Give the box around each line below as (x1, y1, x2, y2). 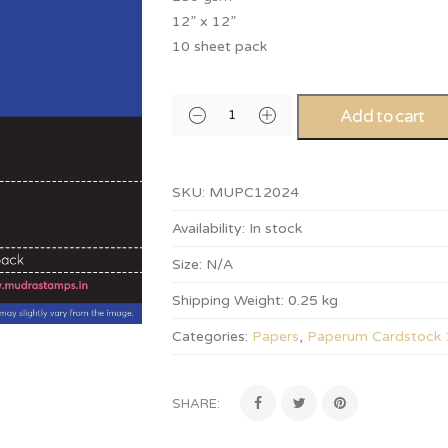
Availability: (172, 220, 246, 237)
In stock (249, 220, 303, 237)
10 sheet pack (172, 38, 268, 55)
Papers (252, 328, 300, 345)
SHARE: (172, 396, 221, 412)
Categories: (172, 328, 249, 345)
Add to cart (340, 106, 425, 127)
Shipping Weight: (172, 292, 285, 309)
